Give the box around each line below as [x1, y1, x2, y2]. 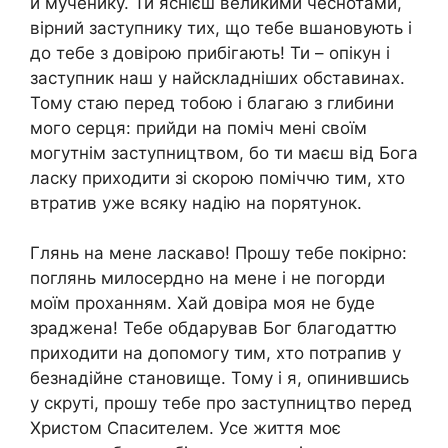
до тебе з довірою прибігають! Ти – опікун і [30, 42, 390, 63]
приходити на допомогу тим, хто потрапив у [30, 343, 401, 364]
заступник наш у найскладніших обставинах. [30, 67, 405, 88]
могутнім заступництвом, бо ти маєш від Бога [30, 142, 418, 163]
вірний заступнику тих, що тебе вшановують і [30, 17, 412, 38]
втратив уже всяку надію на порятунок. [30, 192, 362, 213]
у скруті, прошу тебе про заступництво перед [30, 393, 412, 414]
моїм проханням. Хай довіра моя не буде [30, 293, 375, 314]
